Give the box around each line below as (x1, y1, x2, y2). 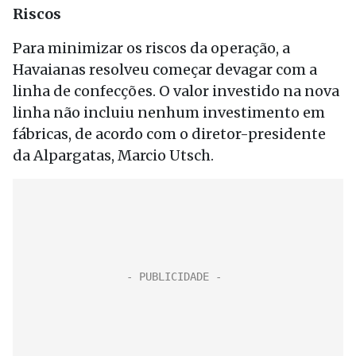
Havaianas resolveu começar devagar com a (13, 60, 317, 79)
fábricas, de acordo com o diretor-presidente (13, 125, 326, 143)
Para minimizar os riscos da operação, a (13, 39, 290, 57)
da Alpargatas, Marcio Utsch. (13, 146, 214, 164)
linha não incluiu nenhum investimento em (13, 103, 325, 122)
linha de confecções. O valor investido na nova (13, 82, 339, 100)
